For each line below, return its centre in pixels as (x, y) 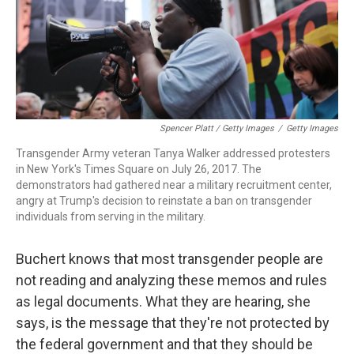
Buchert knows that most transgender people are (169, 259)
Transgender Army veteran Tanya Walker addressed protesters (173, 154)
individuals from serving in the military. (111, 217)
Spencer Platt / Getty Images (217, 129)
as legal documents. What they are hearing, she (163, 302)
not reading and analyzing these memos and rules (171, 281)
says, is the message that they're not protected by (173, 323)
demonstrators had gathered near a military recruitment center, (174, 185)
